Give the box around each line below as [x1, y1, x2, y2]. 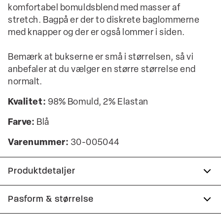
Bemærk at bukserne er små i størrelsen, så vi [8, 53, 194, 62]
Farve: [8, 118, 35, 127]
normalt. [8, 77, 42, 87]
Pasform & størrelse [8, 194, 94, 204]
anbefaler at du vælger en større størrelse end [8, 65, 196, 74]
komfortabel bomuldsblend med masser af [8, 3, 181, 13]
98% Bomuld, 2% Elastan [46, 98, 148, 107]
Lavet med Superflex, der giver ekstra [20, 194, 173, 204]
